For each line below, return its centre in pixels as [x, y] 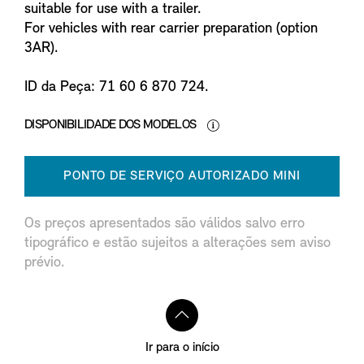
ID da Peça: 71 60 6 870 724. [117, 87]
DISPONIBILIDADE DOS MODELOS [112, 125]
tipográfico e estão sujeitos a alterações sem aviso [178, 243]
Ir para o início [182, 347]
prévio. [45, 262]
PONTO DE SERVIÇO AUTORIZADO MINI [182, 176]
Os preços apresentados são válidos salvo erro [165, 223]
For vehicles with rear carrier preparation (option [171, 28]
